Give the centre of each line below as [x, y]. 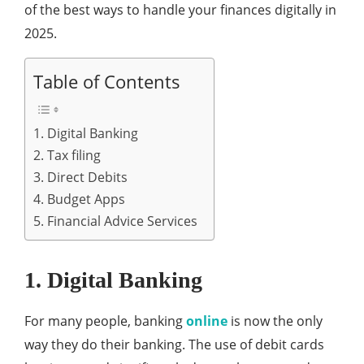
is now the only [275, 321]
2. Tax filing [67, 155]
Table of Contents [107, 82]
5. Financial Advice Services [115, 221]
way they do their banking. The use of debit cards [174, 344]
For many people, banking [105, 321]
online [207, 321]
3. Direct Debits [80, 177]
